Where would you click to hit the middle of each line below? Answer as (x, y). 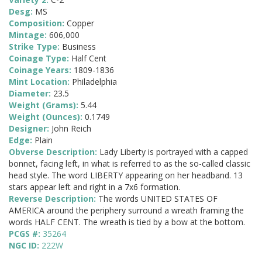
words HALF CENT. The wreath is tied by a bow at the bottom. (127, 222)
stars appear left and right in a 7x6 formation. (94, 187)
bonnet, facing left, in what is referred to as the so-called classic (130, 164)
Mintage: (29, 35)
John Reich (71, 129)
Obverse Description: (54, 152)
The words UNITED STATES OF (158, 199)
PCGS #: (26, 234)
